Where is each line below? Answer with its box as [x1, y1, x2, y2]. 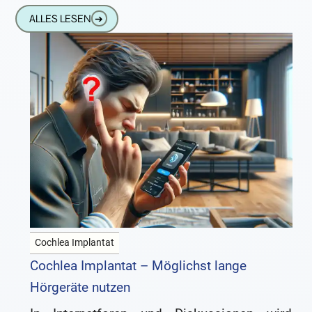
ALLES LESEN [29, 12, 91, 25]
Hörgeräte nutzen [29, 279, 130, 295]
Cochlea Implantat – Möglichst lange [29, 257, 247, 274]
